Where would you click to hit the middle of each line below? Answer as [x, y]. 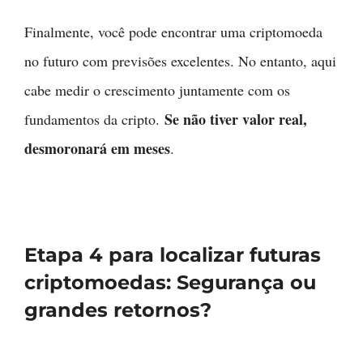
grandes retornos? [118, 310]
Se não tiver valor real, [236, 120]
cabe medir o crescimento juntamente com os [157, 90]
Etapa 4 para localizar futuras [173, 255]
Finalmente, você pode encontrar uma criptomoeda [173, 32]
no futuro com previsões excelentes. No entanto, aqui [180, 61]
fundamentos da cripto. [94, 120]
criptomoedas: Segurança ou [170, 283]
